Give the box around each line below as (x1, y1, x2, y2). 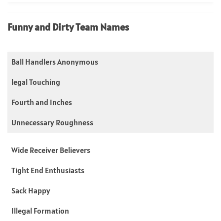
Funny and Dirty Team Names (7, 20, 129, 34)
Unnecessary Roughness (11, 117, 93, 127)
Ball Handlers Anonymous (11, 56, 98, 67)
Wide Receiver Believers (11, 145, 90, 155)
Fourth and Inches (11, 97, 72, 107)
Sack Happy (11, 185, 50, 195)
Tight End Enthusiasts (11, 165, 84, 175)
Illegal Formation (11, 205, 69, 216)
